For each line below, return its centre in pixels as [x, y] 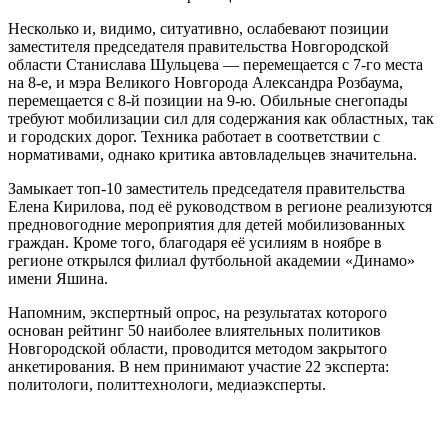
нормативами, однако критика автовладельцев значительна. [212, 154]
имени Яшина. [58, 278]
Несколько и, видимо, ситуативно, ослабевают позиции [198, 28]
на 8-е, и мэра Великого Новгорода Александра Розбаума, [205, 82]
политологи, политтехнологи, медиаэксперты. [167, 384]
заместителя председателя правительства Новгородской [198, 46]
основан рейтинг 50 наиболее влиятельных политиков [194, 330]
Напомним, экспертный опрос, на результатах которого [197, 312]
